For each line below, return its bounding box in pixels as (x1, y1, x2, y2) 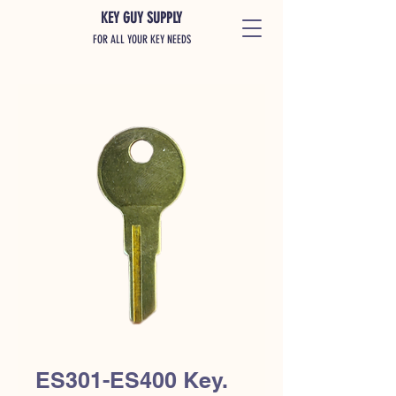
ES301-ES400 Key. (35, 367, 228, 393)
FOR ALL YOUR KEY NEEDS (92, 33, 191, 46)
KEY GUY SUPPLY (101, 9, 182, 27)
